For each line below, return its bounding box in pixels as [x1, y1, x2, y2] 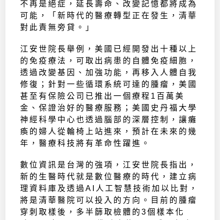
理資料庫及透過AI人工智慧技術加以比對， [20, 184, 199, 193]
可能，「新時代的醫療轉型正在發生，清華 [20, 11, 198, 20]
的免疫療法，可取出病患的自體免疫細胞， [20, 56, 198, 65]
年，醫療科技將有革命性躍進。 [20, 139, 151, 148]
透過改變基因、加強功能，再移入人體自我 [20, 68, 198, 77]
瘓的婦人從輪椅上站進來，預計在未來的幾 [20, 127, 198, 136]
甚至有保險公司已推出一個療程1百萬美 [20, 92, 185, 101]
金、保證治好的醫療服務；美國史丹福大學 [20, 104, 198, 112]
